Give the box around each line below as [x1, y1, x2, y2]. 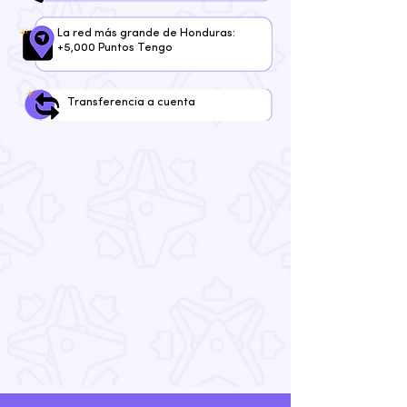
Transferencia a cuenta [67, 96, 195, 108]
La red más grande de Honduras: [57, 27, 235, 39]
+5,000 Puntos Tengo [57, 42, 173, 54]
